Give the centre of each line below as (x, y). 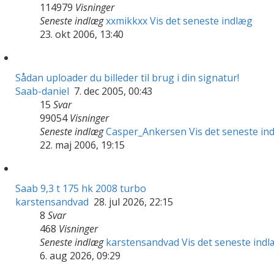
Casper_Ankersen (146, 131)
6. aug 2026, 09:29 (80, 255)
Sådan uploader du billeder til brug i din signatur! (127, 77)
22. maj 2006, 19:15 (82, 145)
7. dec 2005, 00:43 (112, 91)
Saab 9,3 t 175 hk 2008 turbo (81, 188)
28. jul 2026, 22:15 (132, 202)
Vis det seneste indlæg (201, 20)
